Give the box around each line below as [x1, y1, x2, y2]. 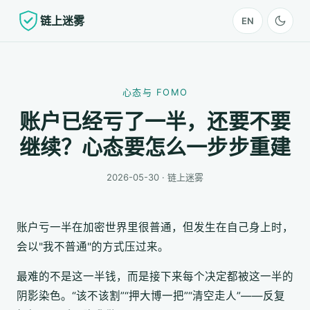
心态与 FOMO [122, 86, 188, 98]
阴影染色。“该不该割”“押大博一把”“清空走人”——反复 [17, 289, 285, 302]
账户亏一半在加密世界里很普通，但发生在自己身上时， [17, 220, 293, 234]
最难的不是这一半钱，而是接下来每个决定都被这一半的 [17, 270, 293, 283]
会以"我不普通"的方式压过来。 [17, 239, 169, 253]
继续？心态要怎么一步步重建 [19, 134, 291, 159]
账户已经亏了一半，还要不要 [19, 109, 291, 134]
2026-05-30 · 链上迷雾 [107, 172, 203, 183]
